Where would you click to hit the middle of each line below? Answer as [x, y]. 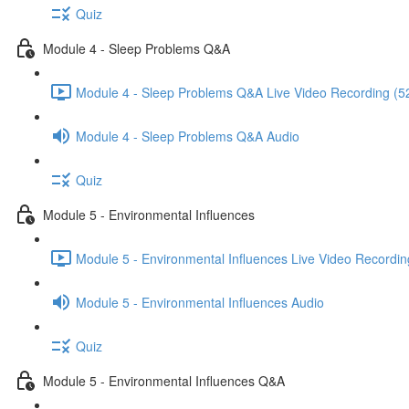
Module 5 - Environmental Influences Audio [200, 302]
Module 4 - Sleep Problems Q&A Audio [188, 136]
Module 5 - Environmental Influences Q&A [164, 380]
